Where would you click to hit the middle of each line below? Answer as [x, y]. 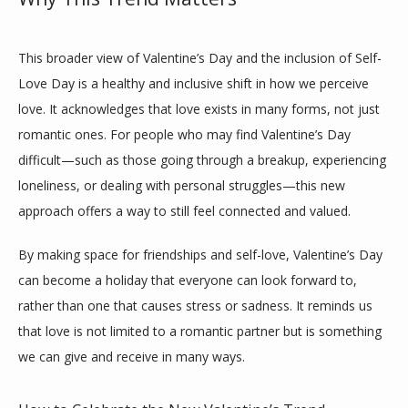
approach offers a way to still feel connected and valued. [184, 210]
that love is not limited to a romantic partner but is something [200, 331]
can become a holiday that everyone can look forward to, [188, 280]
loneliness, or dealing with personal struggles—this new [182, 185]
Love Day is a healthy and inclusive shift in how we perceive [194, 83]
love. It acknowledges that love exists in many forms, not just [199, 108]
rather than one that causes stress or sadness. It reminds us [195, 305]
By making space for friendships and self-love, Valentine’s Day [200, 254]
